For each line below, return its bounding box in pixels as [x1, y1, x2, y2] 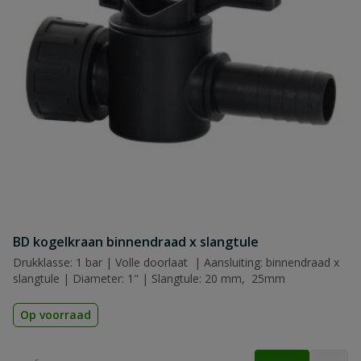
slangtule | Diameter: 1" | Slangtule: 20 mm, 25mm [13, 271, 285, 286]
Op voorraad [20, 307, 91, 322]
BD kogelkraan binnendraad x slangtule [13, 233, 259, 251]
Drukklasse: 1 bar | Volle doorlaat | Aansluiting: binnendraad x [13, 255, 339, 270]
